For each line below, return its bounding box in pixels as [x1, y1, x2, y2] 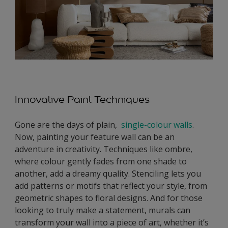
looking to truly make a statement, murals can [15, 205, 190, 216]
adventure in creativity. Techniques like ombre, [15, 144, 192, 155]
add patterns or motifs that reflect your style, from [15, 180, 207, 192]
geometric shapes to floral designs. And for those [15, 192, 203, 204]
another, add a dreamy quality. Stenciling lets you [15, 168, 201, 180]
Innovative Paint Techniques [15, 93, 150, 106]
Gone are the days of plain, [15, 119, 121, 131]
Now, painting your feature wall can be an [15, 131, 175, 143]
